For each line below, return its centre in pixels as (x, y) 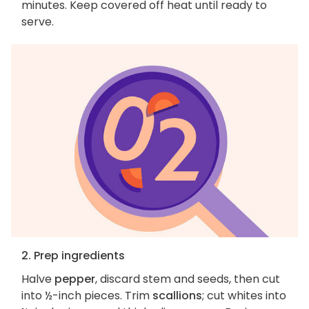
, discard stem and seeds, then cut (188, 279)
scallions (177, 296)
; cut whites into (244, 296)
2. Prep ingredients (73, 256)
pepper (75, 279)
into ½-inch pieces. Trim (87, 296)
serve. (38, 22)
